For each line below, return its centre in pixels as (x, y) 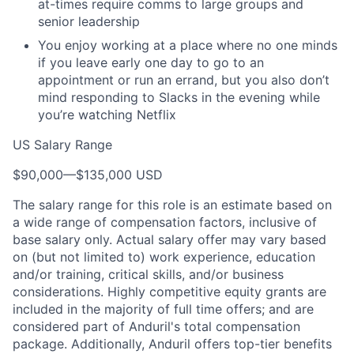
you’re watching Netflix (107, 115)
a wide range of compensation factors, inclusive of (165, 222)
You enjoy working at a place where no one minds (188, 45)
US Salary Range (62, 145)
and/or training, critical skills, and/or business (148, 274)
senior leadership (89, 21)
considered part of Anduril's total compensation (156, 326)
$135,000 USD (119, 175)
